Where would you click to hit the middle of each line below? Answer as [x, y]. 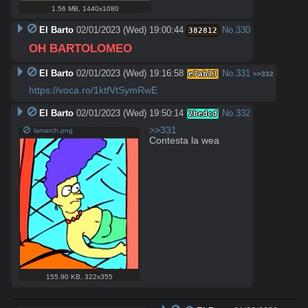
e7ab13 [202, 74]
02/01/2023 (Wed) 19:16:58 [130, 74]
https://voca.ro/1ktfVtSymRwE [93, 91]
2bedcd [202, 114]
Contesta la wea [185, 141]
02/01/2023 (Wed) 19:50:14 [130, 113]
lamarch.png [54, 131]
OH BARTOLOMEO [80, 49]
